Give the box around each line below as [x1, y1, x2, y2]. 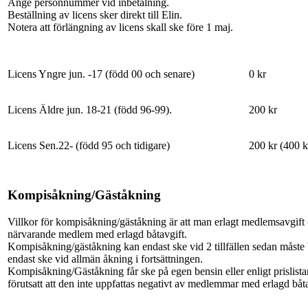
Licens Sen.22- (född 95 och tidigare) [8, 139, 170, 151]
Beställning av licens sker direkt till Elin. [8, 9, 182, 21]
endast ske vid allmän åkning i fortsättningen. [8, 253, 203, 265]
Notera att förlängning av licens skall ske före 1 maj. [8, 21, 233, 34]
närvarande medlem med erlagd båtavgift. [8, 228, 187, 241]
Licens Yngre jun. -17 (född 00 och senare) [8, 67, 195, 80]
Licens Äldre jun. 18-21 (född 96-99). [8, 103, 172, 115]
